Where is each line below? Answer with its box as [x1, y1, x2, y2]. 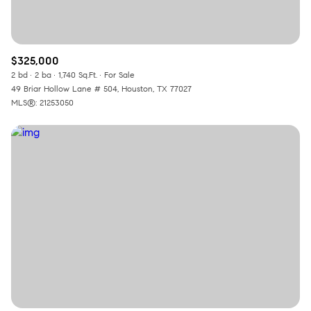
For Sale [104, 69, 135, 80]
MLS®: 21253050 [11, 96, 74, 108]
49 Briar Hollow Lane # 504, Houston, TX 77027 [11, 83, 192, 94]
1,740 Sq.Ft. [58, 69, 97, 80]
